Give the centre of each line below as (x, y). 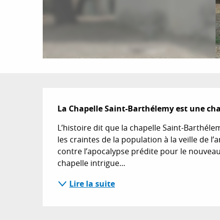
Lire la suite (92, 184)
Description (101, 102)
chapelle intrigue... (92, 163)
